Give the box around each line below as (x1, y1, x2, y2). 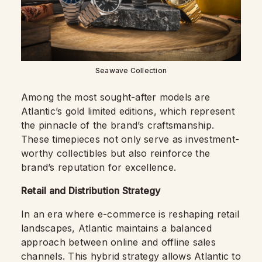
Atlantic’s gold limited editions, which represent (21, 105, 235, 117)
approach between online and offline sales (21, 236, 216, 248)
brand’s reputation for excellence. (21, 161, 177, 173)
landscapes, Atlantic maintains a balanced (21, 222, 212, 234)
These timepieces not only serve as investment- (21, 133, 240, 145)
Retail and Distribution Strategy (21, 184, 161, 196)
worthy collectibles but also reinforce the (21, 147, 211, 159)
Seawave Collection (95, 65, 167, 75)
